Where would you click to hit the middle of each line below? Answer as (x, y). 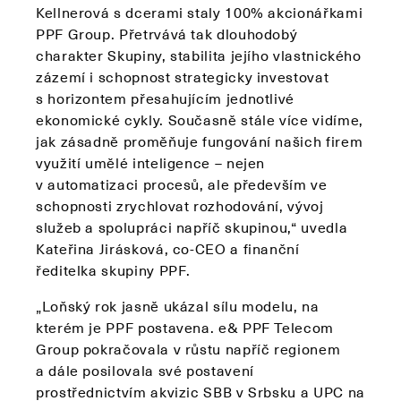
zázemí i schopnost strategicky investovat (183, 77)
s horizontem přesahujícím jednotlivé (166, 98)
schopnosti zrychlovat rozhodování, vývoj (180, 205)
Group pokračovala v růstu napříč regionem (188, 349)
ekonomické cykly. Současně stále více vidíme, (200, 119)
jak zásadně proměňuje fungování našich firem (200, 141)
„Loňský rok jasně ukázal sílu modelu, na (178, 306)
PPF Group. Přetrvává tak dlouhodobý (167, 34)
